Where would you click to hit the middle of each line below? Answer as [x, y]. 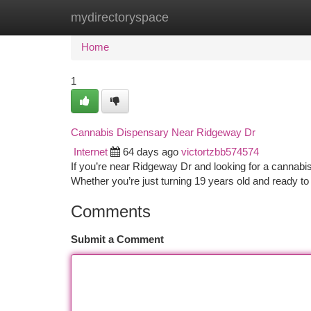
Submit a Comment [117, 239]
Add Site [259, 17]
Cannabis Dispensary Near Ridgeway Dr [163, 132]
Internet [91, 152]
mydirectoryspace [120, 17]
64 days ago [151, 152]
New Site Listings [179, 17]
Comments [111, 211]
